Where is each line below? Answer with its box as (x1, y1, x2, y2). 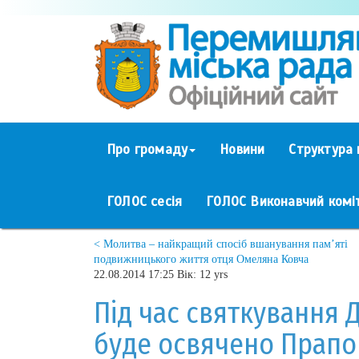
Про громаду (107, 140, 188, 158)
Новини (220, 140, 265, 158)
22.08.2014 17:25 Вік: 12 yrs (94, 268, 228, 280)
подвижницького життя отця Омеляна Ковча (94, 252, 309, 265)
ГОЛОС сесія (107, 192, 183, 210)
